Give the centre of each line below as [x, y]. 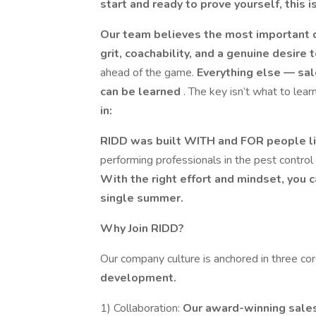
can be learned [142, 92]
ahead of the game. [148, 73]
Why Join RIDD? [142, 229]
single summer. [142, 198]
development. [138, 278]
